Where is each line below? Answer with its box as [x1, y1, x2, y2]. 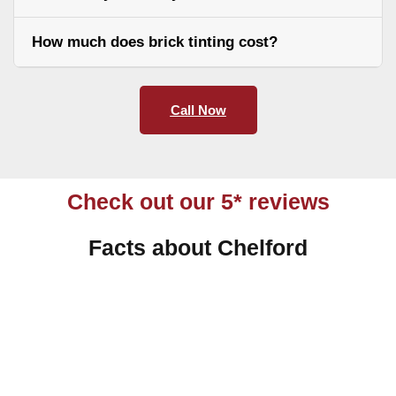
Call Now [170, 102, 226, 118]
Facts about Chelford [88, 234, 308, 260]
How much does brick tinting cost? [32, 33, 278, 50]
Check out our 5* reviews [66, 188, 330, 214]
